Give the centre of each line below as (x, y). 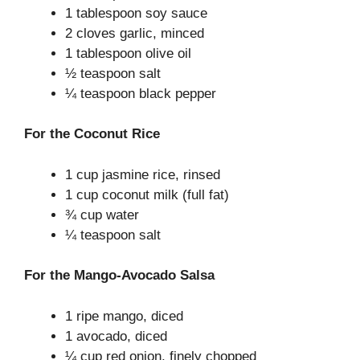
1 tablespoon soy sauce (136, 13)
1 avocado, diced (116, 336)
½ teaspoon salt (113, 73)
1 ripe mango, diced (124, 316)
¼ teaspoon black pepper (141, 93)
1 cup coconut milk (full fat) (147, 194)
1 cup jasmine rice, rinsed (143, 174)
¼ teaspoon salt (113, 235)
